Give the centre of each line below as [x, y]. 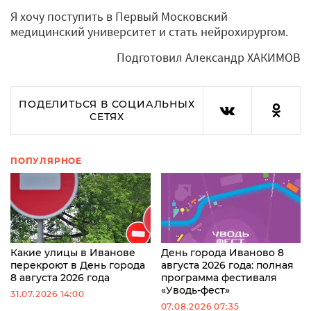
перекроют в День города [78, 265]
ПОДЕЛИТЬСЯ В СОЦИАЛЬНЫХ [107, 104]
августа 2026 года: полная [227, 265]
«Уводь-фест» [195, 290]
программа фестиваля [219, 277]
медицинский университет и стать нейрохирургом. [149, 31]
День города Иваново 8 [222, 252]
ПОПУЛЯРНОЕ [46, 160]
